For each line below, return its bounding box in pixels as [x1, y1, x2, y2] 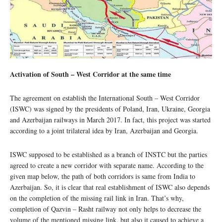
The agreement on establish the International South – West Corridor [10, 93, 200, 103]
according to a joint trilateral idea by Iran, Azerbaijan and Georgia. [10, 126, 198, 136]
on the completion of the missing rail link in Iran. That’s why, [10, 193, 184, 203]
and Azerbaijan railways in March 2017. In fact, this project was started [10, 115, 211, 125]
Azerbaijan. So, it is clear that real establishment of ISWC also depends [10, 182, 210, 192]
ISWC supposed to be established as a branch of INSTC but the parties [10, 150, 207, 160]
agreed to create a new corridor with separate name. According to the [10, 161, 204, 170]
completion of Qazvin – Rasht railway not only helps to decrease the [10, 204, 201, 214]
